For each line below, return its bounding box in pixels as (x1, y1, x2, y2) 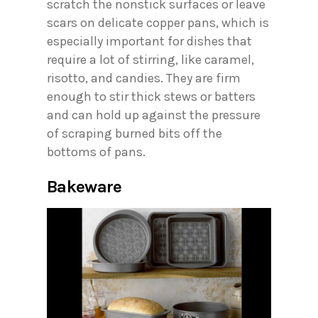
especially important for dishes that (47, 33, 252, 50)
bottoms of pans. (47, 144, 146, 160)
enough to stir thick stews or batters (47, 89, 256, 105)
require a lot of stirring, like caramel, (47, 52, 254, 68)
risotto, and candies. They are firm (47, 70, 241, 87)
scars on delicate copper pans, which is (47, 15, 269, 31)
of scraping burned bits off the (47, 126, 222, 142)
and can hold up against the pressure (47, 107, 261, 124)
